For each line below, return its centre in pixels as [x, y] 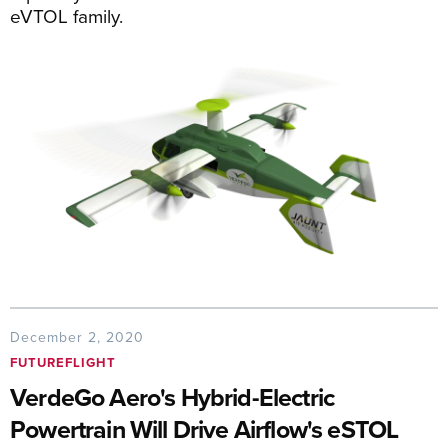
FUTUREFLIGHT [63, 363]
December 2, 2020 [77, 337]
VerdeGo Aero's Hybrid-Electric [172, 397]
